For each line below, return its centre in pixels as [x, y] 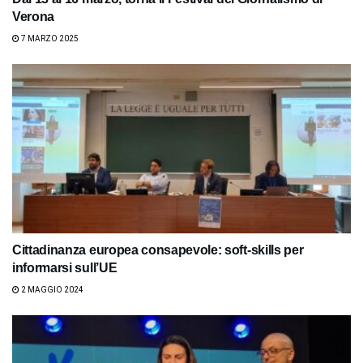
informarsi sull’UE [65, 267]
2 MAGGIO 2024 [51, 289]
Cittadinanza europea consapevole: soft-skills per [158, 250]
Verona [34, 16]
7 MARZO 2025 [49, 38]
